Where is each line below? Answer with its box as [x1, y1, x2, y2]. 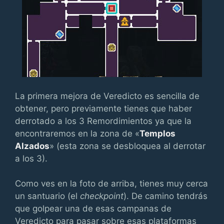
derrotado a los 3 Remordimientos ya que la [15, 115, 191, 126]
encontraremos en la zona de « [15, 128, 139, 138]
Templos [139, 128, 175, 138]
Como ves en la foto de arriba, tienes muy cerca [15, 178, 208, 188]
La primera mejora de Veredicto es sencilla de [15, 90, 199, 101]
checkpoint [80, 191, 123, 201]
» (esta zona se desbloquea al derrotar [49, 140, 205, 151]
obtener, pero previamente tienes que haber [15, 103, 192, 113]
